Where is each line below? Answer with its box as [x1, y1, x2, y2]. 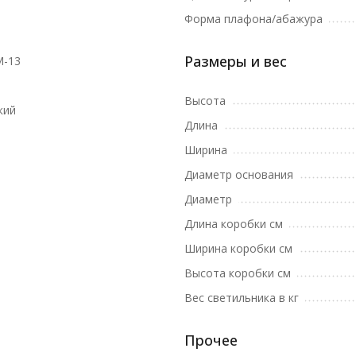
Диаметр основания [184, 167, 293, 182]
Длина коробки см [184, 216, 283, 231]
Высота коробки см [184, 265, 291, 281]
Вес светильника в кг [184, 290, 299, 305]
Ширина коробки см [184, 241, 292, 256]
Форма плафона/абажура [184, 11, 323, 26]
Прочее [184, 331, 238, 350]
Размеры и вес [184, 52, 287, 71]
